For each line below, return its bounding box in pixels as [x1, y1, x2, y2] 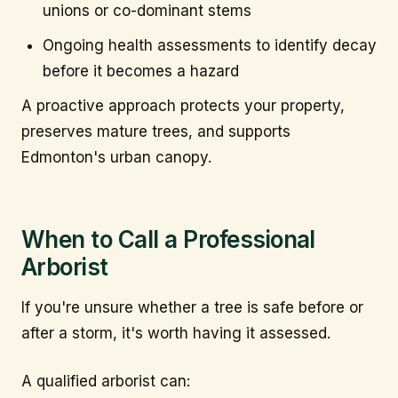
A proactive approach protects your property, [21, 96, 345, 115]
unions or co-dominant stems [42, 2, 251, 20]
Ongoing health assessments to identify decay [42, 36, 377, 54]
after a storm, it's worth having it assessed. [21, 323, 330, 342]
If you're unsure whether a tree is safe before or [21, 298, 363, 316]
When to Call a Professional [21, 226, 315, 254]
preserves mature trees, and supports [21, 122, 291, 140]
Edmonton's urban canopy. [21, 147, 211, 166]
